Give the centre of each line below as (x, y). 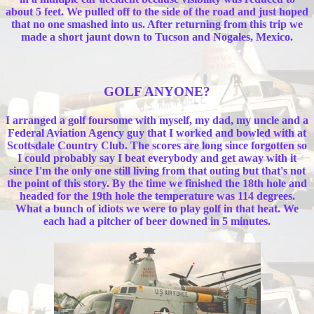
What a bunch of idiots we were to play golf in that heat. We (157, 208)
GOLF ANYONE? (157, 91)
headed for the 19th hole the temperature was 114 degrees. (157, 196)
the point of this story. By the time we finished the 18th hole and (157, 183)
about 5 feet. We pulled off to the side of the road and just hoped (157, 11)
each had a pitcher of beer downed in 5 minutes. (157, 221)
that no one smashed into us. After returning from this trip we (157, 24)
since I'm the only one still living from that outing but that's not (157, 170)
